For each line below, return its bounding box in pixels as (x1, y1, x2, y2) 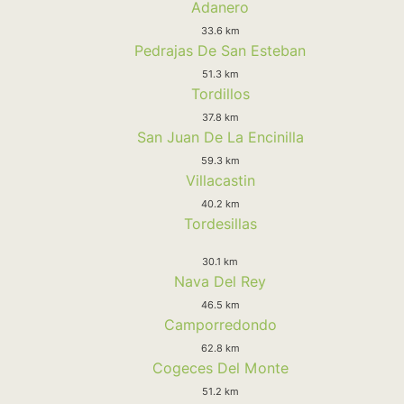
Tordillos (190, 84, 250, 103)
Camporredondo (163, 315, 277, 334)
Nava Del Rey (174, 271, 266, 290)
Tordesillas (183, 214, 257, 233)
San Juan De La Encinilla (136, 127, 304, 146)
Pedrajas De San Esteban (134, 41, 306, 60)
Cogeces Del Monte (151, 358, 289, 377)
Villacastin (185, 170, 255, 189)
